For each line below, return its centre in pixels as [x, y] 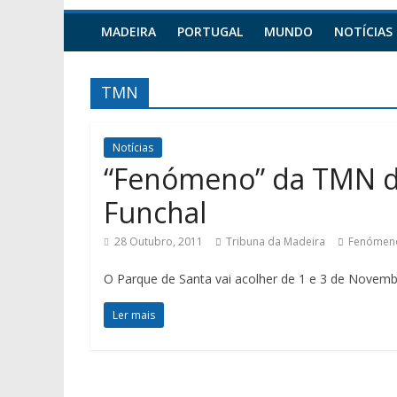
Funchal [155, 212]
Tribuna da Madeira [276, 241]
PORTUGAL [210, 31]
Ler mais [134, 315]
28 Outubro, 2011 [159, 241]
